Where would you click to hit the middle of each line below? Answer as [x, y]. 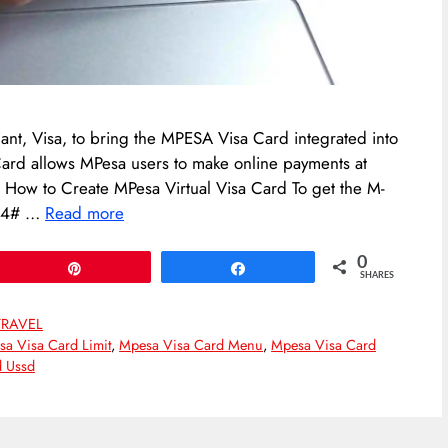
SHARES [377, 276]
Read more [84, 212]
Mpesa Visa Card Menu [191, 345]
